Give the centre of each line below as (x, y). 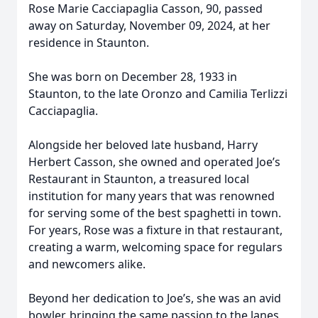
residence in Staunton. (89, 43)
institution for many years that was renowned (152, 196)
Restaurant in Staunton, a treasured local (139, 179)
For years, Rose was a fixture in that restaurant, (155, 230)
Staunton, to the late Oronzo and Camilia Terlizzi (158, 94)
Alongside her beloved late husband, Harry (143, 145)
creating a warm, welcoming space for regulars (155, 247)
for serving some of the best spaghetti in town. (155, 213)
